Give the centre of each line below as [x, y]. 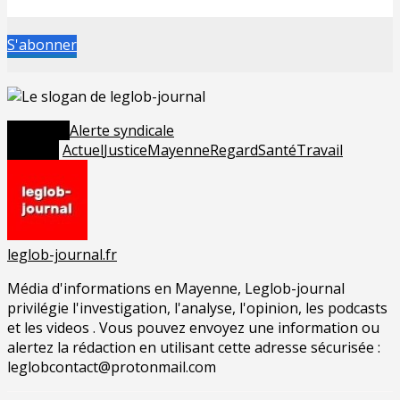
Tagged [33, 150]
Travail [320, 150]
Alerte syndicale [122, 131]
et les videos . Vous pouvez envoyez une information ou [193, 328]
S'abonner [42, 45]
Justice [125, 150]
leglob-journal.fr [62, 255]
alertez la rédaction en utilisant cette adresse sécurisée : [194, 348]
